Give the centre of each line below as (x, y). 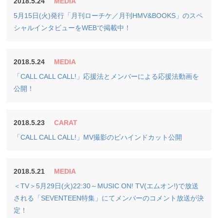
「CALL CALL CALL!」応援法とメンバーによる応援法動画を (107, 76)
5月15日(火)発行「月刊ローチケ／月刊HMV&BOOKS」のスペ (109, 16)
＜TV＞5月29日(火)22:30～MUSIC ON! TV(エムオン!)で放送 (106, 186)
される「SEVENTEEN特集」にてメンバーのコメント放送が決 (109, 198)
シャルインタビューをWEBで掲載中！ (73, 28)
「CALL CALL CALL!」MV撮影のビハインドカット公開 (98, 137)
